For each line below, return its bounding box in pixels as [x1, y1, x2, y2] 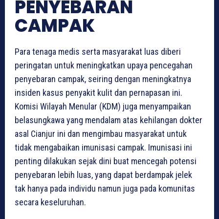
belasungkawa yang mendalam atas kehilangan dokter [15, 115, 202, 126]
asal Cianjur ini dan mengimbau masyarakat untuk [15, 129, 187, 139]
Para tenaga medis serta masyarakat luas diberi [15, 46, 181, 57]
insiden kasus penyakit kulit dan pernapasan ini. [15, 88, 182, 98]
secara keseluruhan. [15, 197, 86, 208]
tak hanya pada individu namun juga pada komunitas [15, 183, 195, 194]
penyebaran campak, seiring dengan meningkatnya [15, 74, 191, 85]
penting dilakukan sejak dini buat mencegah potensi [15, 156, 197, 167]
